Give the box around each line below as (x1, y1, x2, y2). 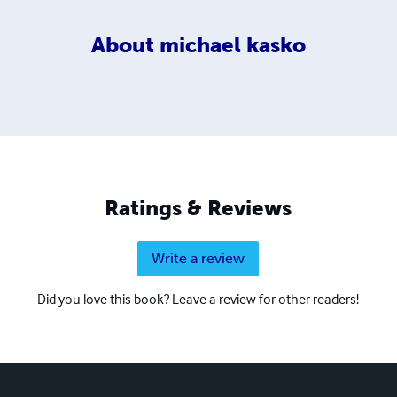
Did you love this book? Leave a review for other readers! (37, 289, 360, 307)
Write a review (152, 249, 245, 267)
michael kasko (159, 31, 306, 58)
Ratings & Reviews (105, 194, 292, 221)
